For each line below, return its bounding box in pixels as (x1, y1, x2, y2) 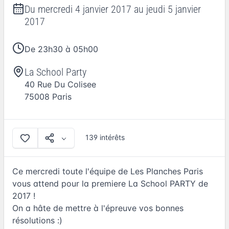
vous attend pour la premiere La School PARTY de (12, 178, 208, 189)
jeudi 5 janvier (146, 3, 201, 15)
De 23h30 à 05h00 (25, 43, 98, 54)
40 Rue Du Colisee (25, 79, 96, 89)
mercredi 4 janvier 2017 (38, 3, 131, 15)
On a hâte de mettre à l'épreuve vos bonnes (12, 203, 184, 214)
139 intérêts (85, 133, 125, 142)
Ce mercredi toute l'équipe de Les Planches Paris (12, 166, 203, 177)
